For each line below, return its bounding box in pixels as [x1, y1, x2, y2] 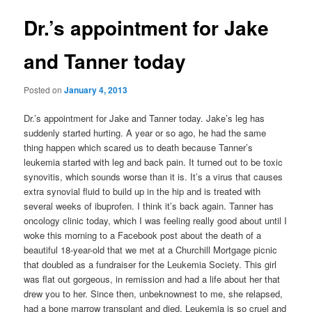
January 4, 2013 [64, 84, 128, 97]
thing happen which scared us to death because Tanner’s [24, 141, 253, 155]
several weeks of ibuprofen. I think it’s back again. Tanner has [24, 199, 274, 213]
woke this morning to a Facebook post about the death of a [24, 228, 262, 242]
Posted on [24, 84, 65, 96]
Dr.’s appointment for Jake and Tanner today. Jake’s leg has [24, 111, 265, 125]
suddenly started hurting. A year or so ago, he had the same [24, 126, 267, 140]
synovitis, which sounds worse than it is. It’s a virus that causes [24, 170, 283, 184]
